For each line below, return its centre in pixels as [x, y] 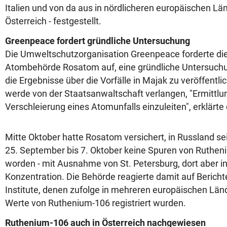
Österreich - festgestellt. [53, 21]
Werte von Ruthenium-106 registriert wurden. [96, 203]
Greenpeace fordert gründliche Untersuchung [98, 41]
